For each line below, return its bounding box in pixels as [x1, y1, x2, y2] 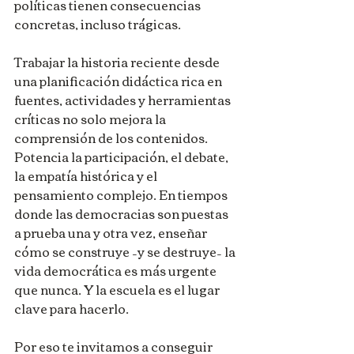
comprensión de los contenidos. [14, 125, 210, 149]
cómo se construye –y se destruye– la [14, 239, 238, 263]
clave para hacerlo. [14, 296, 129, 320]
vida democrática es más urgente [14, 258, 219, 282]
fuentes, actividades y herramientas [14, 87, 233, 111]
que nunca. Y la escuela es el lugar [14, 277, 222, 301]
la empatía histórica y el [14, 163, 160, 187]
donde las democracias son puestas [14, 201, 231, 225]
